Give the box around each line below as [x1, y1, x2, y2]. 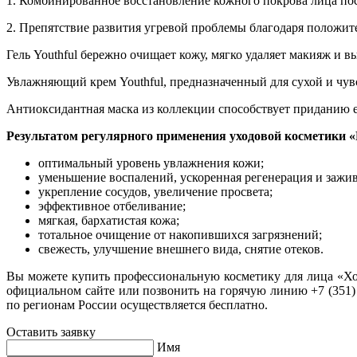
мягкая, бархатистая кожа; [38, 213, 179, 227]
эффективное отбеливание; [38, 198, 186, 213]
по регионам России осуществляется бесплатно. [6, 297, 268, 312]
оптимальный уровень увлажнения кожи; [38, 155, 264, 170]
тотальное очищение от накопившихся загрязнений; [38, 227, 322, 241]
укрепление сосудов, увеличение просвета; [38, 184, 273, 198]
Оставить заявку [6, 324, 96, 339]
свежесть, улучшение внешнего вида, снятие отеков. [38, 241, 324, 256]
